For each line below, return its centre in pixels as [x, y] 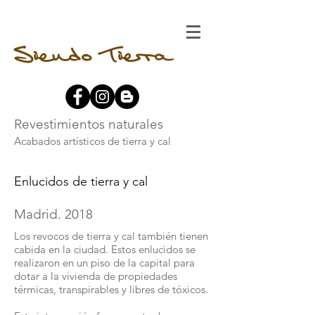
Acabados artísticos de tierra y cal [94, 141]
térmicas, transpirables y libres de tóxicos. [111, 289]
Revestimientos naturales [90, 124]
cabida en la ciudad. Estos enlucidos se [105, 249]
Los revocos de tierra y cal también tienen [111, 236]
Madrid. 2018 [53, 214]
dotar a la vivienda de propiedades [96, 276]
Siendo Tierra [92, 57]
